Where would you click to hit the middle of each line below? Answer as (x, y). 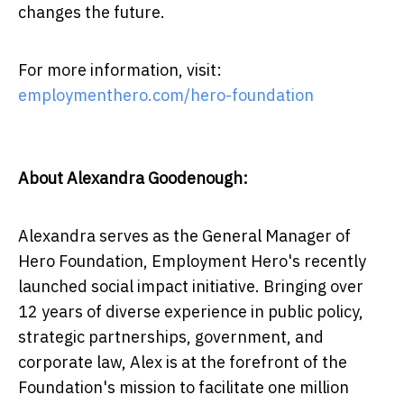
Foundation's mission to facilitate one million (184, 387)
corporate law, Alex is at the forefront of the (183, 362)
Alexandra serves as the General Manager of (184, 235)
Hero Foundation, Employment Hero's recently (192, 261)
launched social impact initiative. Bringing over (191, 286)
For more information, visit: (120, 69)
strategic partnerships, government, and (171, 336)
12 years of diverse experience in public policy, (191, 311)
